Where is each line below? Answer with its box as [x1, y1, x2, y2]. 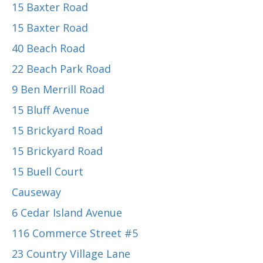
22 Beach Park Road [12, 62, 111, 76]
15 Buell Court [12, 164, 83, 178]
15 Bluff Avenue [12, 103, 89, 117]
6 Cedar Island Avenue [12, 205, 122, 220]
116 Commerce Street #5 [12, 226, 138, 240]
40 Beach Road [12, 41, 85, 55]
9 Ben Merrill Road [12, 82, 104, 96]
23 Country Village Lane [12, 247, 130, 261]
